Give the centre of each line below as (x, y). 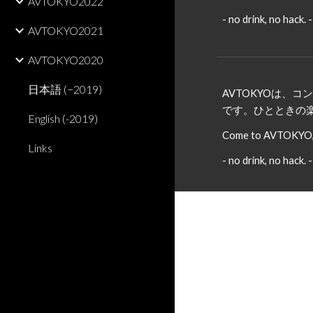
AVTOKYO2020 (66, 60)
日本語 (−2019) (65, 89)
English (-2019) (63, 118)
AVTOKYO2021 (66, 30)
